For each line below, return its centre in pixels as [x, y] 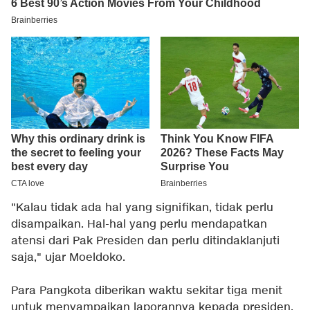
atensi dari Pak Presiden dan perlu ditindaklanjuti [145, 241]
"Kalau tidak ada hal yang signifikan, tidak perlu [142, 208]
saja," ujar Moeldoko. [68, 258]
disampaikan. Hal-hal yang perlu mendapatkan [139, 225]
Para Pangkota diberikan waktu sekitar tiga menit [147, 291]
